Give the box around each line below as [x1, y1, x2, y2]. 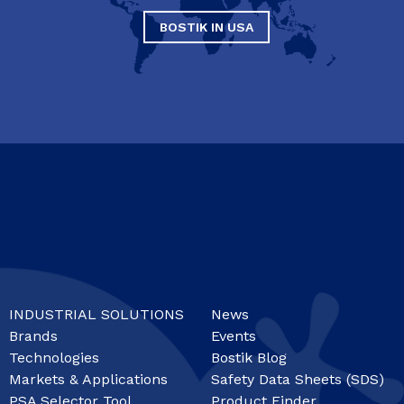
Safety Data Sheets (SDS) [211, 370, 384, 388]
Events [211, 326, 256, 344]
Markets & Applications [9, 370, 168, 388]
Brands [9, 326, 58, 344]
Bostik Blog [211, 348, 287, 366]
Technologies [9, 348, 99, 366]
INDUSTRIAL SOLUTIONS [9, 305, 184, 323]
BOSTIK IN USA [160, 20, 253, 35]
